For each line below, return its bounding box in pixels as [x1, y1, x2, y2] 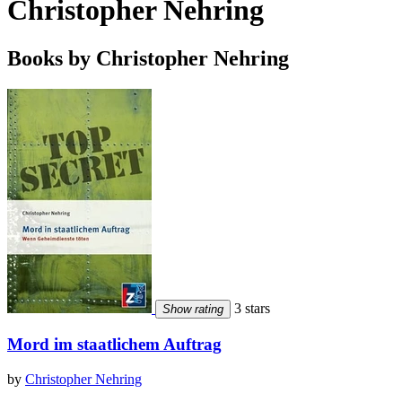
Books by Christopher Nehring [7, 46, 289, 70]
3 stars [231, 300, 270, 316]
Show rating [162, 301, 223, 316]
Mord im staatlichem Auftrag [7, 335, 222, 354]
